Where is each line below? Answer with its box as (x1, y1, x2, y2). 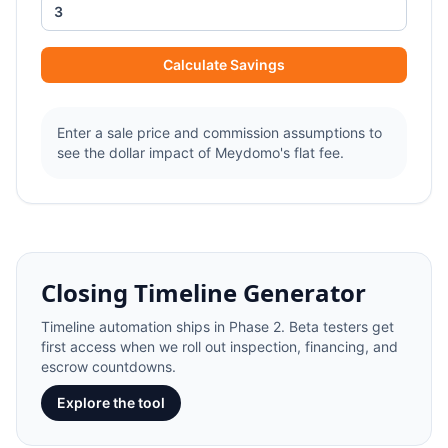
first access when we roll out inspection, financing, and (41, 338, 398, 355)
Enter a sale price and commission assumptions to (57, 124, 382, 141)
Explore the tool (57, 394, 165, 411)
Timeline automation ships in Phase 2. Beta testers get (41, 318, 394, 335)
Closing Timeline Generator (41, 276, 366, 309)
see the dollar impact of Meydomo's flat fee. (57, 144, 344, 161)
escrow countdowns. (41, 358, 176, 375)
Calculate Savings (163, 56, 285, 73)
